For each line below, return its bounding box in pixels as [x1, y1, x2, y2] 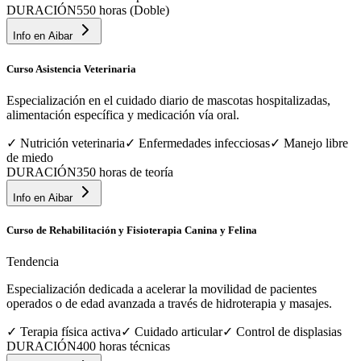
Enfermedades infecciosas [139, 135, 270, 150]
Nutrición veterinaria [20, 135, 125, 150]
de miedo [6, 150, 53, 164]
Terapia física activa [20, 325, 121, 339]
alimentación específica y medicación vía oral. [6, 107, 239, 122]
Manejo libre [284, 135, 348, 150]
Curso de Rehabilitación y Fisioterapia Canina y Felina [6, 223, 257, 236]
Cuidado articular [135, 325, 222, 339]
